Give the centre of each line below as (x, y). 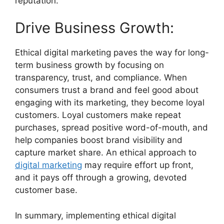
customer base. (46, 190)
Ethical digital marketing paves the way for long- (112, 52)
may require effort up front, (138, 165)
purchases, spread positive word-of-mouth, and (111, 127)
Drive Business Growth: (94, 28)
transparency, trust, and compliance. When (101, 77)
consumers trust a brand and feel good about (107, 90)
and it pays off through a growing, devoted (101, 177)
